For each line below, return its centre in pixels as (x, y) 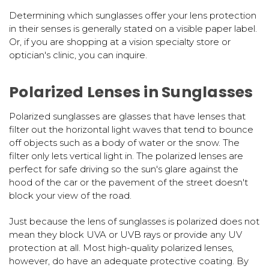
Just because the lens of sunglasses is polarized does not (134, 221)
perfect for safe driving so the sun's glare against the (124, 169)
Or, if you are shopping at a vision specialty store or (120, 41)
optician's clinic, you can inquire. (78, 55)
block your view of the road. (70, 195)
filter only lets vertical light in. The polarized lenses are (126, 156)
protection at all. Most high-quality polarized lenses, (121, 247)
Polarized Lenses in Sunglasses (131, 92)
